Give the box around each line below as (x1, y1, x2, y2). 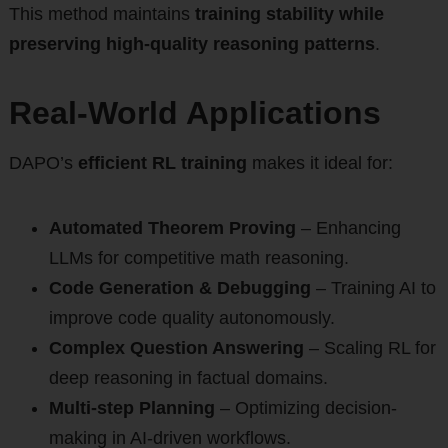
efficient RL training (77, 153, 247, 174)
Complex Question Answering (48, 338, 304, 359)
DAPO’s (8, 153, 78, 174)
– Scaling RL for (303, 338, 436, 359)
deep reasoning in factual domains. (48, 368, 328, 389)
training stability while (194, 4, 384, 25)
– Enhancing (295, 218, 401, 239)
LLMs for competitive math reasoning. (48, 248, 349, 269)
